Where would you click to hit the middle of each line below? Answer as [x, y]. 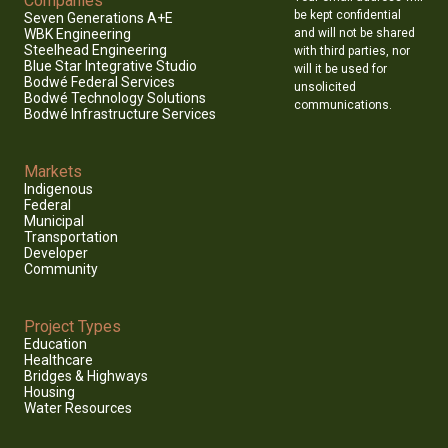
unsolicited [325, 87]
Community [61, 269]
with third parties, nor [352, 51]
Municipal [54, 221]
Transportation [71, 237]
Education [55, 344]
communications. [343, 105]
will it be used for [341, 69]
